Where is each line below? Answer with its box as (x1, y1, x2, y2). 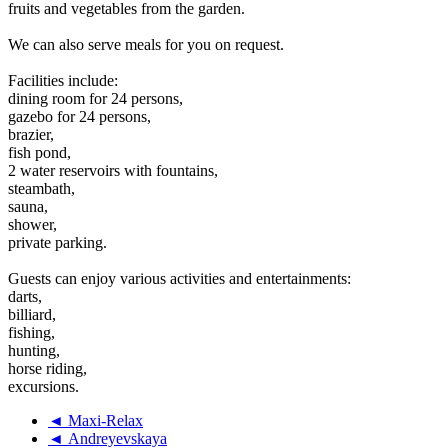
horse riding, (8, 359, 87, 377)
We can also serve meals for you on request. (8, 35, 284, 53)
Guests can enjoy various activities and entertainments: (8, 269, 351, 287)
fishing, (8, 323, 55, 341)
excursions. (8, 377, 79, 395)
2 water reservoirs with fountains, (8, 161, 218, 179)
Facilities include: (8, 71, 118, 89)
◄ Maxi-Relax (48, 411, 143, 429)
